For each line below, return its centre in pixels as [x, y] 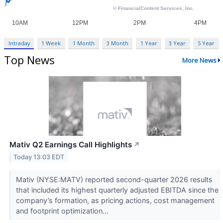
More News [199, 60]
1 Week [51, 43]
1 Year [149, 43]
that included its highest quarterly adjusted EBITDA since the [117, 190]
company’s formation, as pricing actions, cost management [115, 201]
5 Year [206, 43]
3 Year [177, 43]
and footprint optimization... [63, 211]
